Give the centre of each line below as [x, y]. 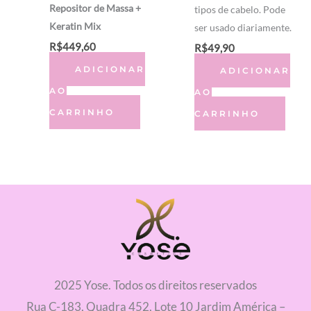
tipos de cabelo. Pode [239, 10]
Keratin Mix [75, 26]
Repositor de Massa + [95, 8]
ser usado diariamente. [243, 28]
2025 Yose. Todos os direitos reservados [155, 285]
